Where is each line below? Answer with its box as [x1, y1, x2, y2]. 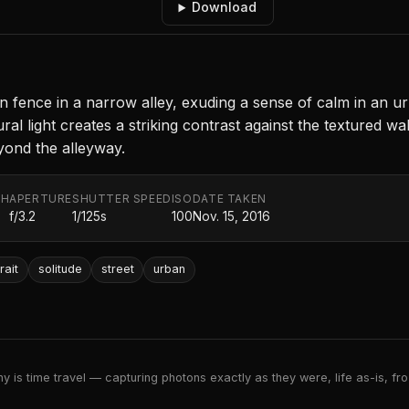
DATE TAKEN [192, 192, 267, 206]
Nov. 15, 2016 [192, 209, 270, 225]
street [100, 262, 134, 277]
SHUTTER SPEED [72, 192, 172, 206]
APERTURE [9, 192, 73, 206]
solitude [37, 262, 82, 277]
